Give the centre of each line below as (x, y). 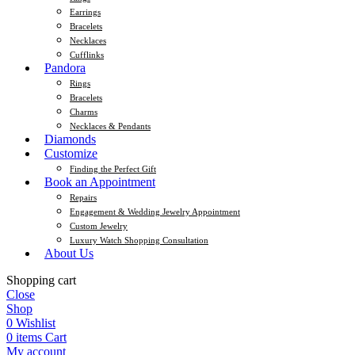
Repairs (83, 197)
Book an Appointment (100, 181)
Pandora (65, 67)
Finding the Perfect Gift (113, 168)
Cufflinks (87, 54)
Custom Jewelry (99, 225)
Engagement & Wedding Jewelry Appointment (155, 211)
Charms (84, 111)
